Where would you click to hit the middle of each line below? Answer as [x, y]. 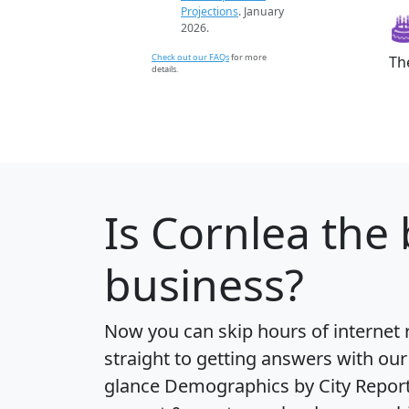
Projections [210, 11]
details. [165, 68]
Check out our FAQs [190, 57]
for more [248, 57]
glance [134, 385]
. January [261, 11]
